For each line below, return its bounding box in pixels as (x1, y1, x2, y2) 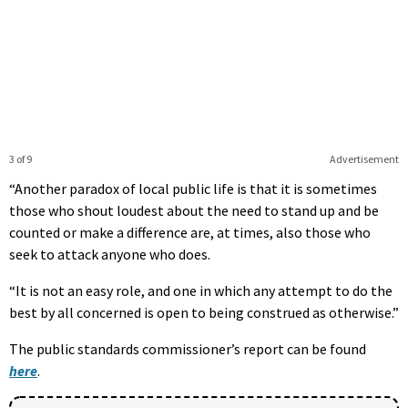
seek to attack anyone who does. (9, 245, 210, 264)
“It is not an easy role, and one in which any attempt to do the (9, 281, 393, 301)
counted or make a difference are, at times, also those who (9, 223, 371, 242)
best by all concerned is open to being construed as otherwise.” (9, 303, 399, 322)
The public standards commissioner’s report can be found (9, 340, 366, 359)
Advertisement (329, 152, 399, 167)
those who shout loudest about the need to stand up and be (9, 201, 379, 220)
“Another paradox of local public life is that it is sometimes (9, 179, 377, 199)
